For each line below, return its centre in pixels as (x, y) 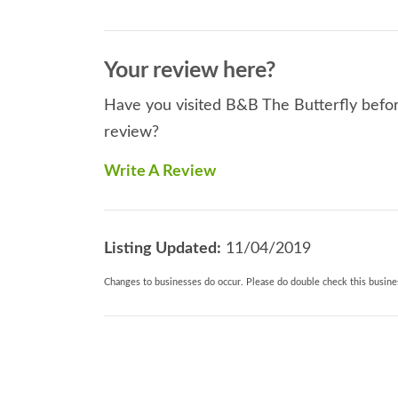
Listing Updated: (163, 249)
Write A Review (160, 172)
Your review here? (190, 71)
